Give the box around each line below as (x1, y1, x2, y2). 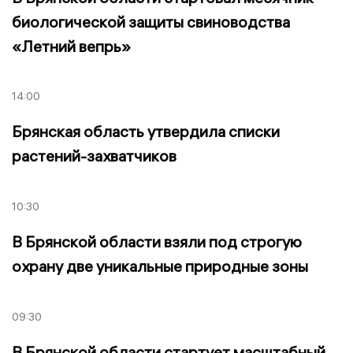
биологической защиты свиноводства (12, 11, 290, 32)
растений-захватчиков (12, 146, 176, 166)
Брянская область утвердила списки (12, 121, 280, 142)
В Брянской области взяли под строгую (12, 232, 302, 252)
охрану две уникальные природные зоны (12, 256, 308, 277)
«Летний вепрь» (12, 35, 131, 56)
